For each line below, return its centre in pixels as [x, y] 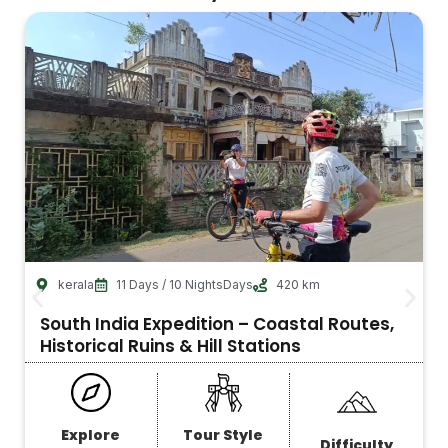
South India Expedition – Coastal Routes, [217, 323]
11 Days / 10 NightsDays [184, 284]
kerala [75, 284]
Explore [91, 435]
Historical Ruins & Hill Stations [170, 345]
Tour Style [223, 435]
